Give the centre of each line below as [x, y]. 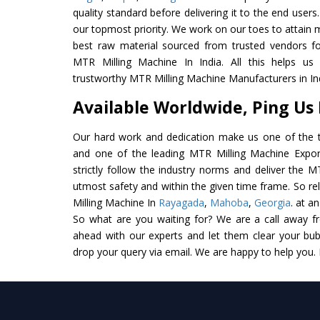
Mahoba [229, 202]
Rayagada [181, 202]
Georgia [272, 202]
